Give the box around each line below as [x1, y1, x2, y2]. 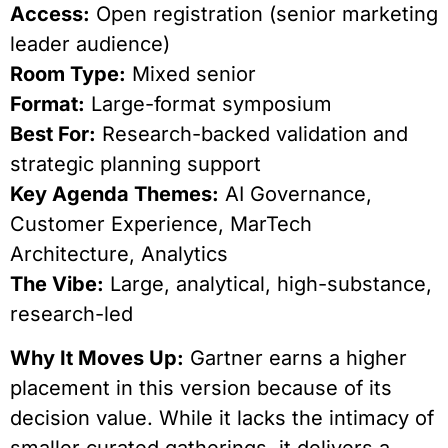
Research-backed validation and [96, 121, 408, 146]
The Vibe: [10, 271, 104, 296]
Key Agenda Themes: [10, 181, 219, 206]
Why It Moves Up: [10, 346, 184, 371]
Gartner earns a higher [184, 346, 407, 371]
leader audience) [10, 31, 170, 56]
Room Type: [10, 61, 126, 86]
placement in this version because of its [10, 376, 392, 401]
